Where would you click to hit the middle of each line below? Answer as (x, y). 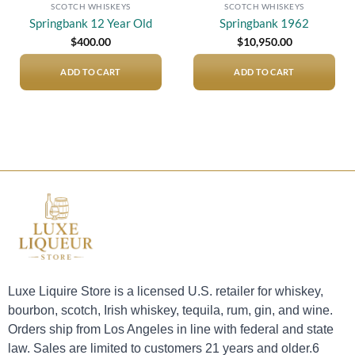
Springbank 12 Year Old (91, 23)
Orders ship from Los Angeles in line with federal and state (171, 330)
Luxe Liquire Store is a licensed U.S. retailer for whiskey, (166, 292)
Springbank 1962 (264, 23)
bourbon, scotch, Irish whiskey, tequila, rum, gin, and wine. (170, 311)
